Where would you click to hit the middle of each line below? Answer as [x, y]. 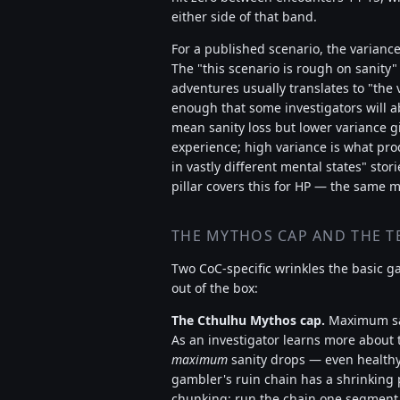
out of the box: [215, 288]
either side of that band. [244, 17]
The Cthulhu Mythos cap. [248, 320]
